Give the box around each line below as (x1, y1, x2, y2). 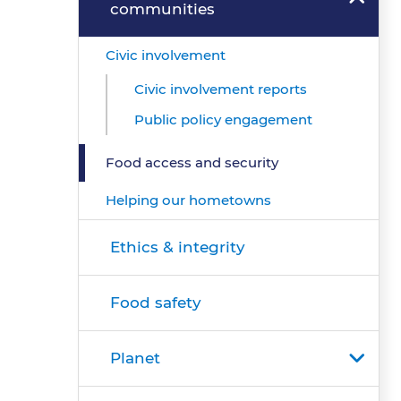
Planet (110, 349, 160, 367)
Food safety (110, 294, 201, 311)
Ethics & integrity (110, 238, 245, 256)
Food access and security (106, 154, 278, 171)
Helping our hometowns (106, 192, 271, 209)
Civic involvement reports (134, 81, 307, 98)
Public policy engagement (134, 111, 312, 128)
